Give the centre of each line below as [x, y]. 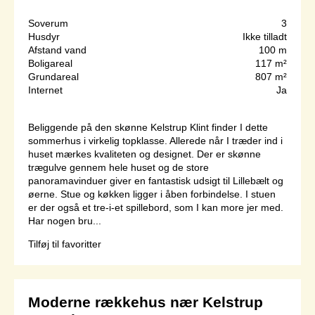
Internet [45, 90]
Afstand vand [57, 50]
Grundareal [53, 76]
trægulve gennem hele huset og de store [118, 167]
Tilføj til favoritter [65, 244]
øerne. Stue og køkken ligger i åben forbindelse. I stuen [152, 194]
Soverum [48, 23]
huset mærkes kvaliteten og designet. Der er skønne [144, 154]
